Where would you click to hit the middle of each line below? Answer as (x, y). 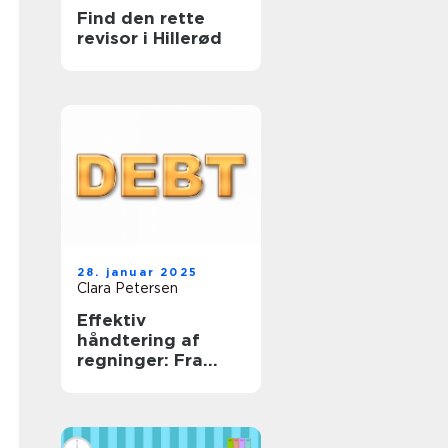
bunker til (119, 400)
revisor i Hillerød (149, 38)
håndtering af (138, 340)
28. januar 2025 (137, 272)
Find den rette (141, 18)
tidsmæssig (128, 420)
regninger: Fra (140, 360)
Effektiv (111, 320)
